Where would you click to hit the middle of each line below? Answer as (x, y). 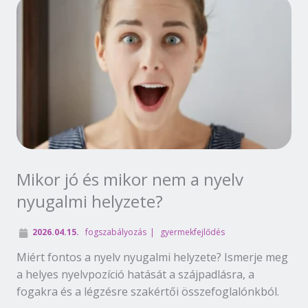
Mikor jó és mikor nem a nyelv (130, 179)
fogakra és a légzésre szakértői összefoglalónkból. (148, 291)
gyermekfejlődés (192, 232)
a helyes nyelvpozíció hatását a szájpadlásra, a (135, 274)
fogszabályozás (116, 232)
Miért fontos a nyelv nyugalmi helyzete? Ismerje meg (152, 257)
